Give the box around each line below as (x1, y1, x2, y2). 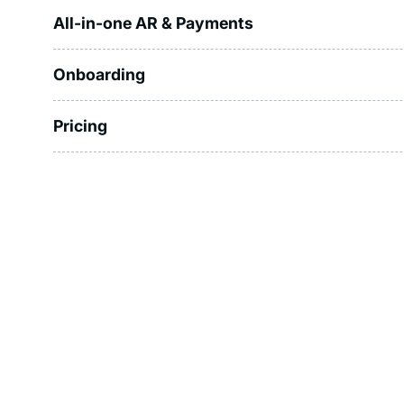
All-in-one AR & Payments (53, 13, 254, 32)
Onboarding (53, 65, 146, 85)
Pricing (53, 115, 108, 135)
